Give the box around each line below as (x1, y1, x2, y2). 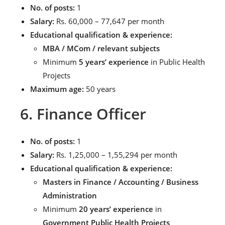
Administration (43, 190, 97, 200)
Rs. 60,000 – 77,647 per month (54, 16, 164, 26)
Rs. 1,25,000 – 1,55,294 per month (54, 150, 177, 160)
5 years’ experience (79, 57, 149, 67)
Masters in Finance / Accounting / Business (43, 177, 198, 187)
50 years (84, 84, 116, 94)
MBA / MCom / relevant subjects (43, 43, 160, 53)
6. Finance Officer (20, 103, 146, 124)
